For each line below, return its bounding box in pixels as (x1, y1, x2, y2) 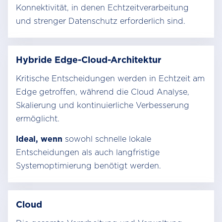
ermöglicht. (16, 114, 59, 123)
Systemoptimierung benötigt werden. (16, 161, 161, 170)
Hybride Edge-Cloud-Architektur (16, 55, 162, 65)
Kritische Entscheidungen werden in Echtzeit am (16, 74, 205, 83)
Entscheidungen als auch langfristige (16, 148, 160, 157)
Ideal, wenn (16, 134, 65, 144)
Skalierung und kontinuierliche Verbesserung (16, 101, 189, 110)
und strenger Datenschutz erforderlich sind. (16, 16, 188, 26)
